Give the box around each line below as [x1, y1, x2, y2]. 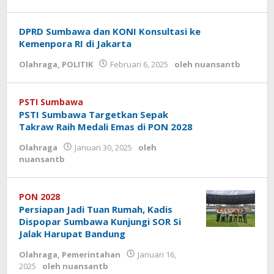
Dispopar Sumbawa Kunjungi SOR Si [19, 215, 181, 228]
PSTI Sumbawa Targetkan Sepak [19, 108, 168, 120]
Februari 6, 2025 [110, 59, 168, 70]
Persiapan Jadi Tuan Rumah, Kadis [19, 203, 172, 215]
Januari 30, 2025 [75, 142, 132, 153]
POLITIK [62, 59, 93, 70]
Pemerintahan [62, 249, 120, 260]
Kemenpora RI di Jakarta [19, 37, 131, 50]
